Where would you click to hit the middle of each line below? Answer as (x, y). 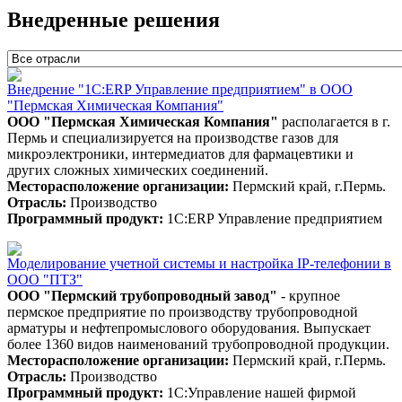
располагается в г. (334, 121)
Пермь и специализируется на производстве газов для (173, 137)
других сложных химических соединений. (138, 170)
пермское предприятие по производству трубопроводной (183, 311)
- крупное (309, 295)
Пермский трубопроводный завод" (164, 295)
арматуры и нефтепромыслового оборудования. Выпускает (189, 328)
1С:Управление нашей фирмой (260, 392)
